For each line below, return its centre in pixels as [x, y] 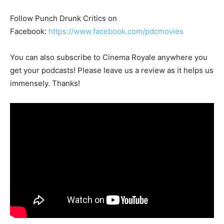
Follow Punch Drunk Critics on [63, 18]
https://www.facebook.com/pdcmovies [116, 31]
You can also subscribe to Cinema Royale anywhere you [109, 57]
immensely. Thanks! [45, 83]
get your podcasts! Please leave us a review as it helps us [112, 70]
